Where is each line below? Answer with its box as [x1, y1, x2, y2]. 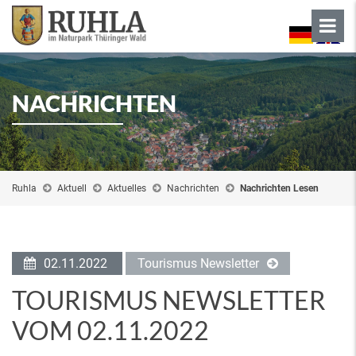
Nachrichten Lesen [240, 183, 319, 194]
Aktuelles [107, 183, 146, 194]
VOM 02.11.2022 [12, 315, 209, 346]
